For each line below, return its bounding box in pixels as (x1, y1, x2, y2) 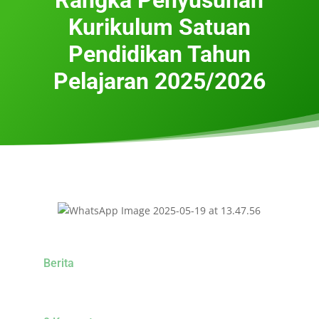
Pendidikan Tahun (68, 40, 251, 68)
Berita (43, 256, 74, 270)
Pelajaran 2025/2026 (53, 67, 266, 95)
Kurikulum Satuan (68, 13, 251, 41)
